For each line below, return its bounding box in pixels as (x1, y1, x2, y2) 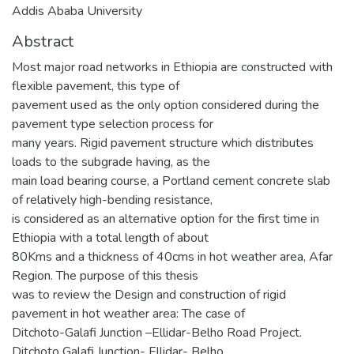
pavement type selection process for (12, 115, 213, 133)
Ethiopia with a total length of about (12, 228, 209, 247)
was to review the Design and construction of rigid (12, 285, 286, 303)
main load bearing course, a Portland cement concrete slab (12, 171, 330, 190)
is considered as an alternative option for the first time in (12, 209, 319, 228)
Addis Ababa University (12, 2, 142, 20)
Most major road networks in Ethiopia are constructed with (12, 58, 333, 76)
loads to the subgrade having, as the (12, 153, 210, 171)
